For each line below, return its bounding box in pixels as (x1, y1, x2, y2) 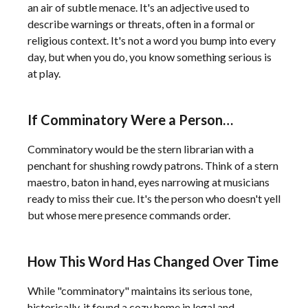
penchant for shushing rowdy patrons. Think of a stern (27, 159, 278, 172)
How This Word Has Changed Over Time (27, 253, 278, 269)
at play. (27, 67, 60, 80)
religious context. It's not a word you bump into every (27, 34, 276, 47)
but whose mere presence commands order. (27, 208, 230, 221)
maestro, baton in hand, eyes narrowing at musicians (27, 175, 269, 188)
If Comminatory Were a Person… (27, 111, 233, 128)
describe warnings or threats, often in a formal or (27, 17, 255, 30)
